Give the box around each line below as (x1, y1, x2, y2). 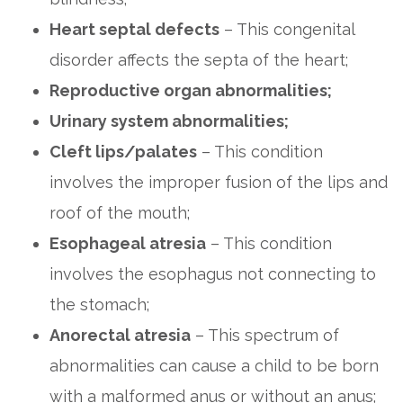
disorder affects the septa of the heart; (49, 50, 348, 69)
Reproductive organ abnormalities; (49, 81, 332, 100)
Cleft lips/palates (49, 142, 197, 161)
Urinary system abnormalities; (49, 112, 289, 130)
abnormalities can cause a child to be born (49, 356, 379, 375)
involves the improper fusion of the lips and (49, 173, 388, 192)
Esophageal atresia (49, 234, 206, 253)
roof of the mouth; (49, 203, 190, 222)
